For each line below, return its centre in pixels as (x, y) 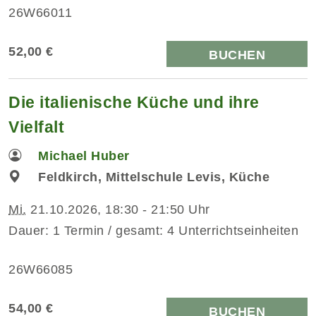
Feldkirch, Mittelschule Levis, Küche (154, 177)
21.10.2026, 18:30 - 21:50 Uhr (118, 209)
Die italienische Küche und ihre (134, 102)
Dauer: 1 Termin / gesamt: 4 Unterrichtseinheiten (153, 230)
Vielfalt (36, 127)
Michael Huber (84, 156)
